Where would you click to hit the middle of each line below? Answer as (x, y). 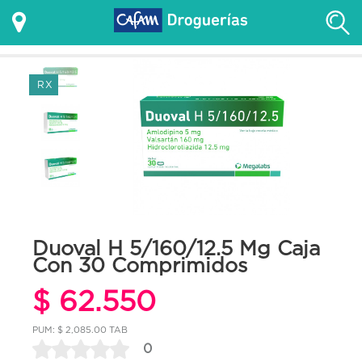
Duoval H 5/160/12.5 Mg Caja (176, 248)
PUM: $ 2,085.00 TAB (80, 329)
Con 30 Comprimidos (140, 265)
